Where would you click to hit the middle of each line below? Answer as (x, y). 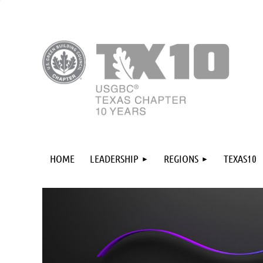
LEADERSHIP (114, 159)
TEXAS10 (240, 159)
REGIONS (181, 159)
